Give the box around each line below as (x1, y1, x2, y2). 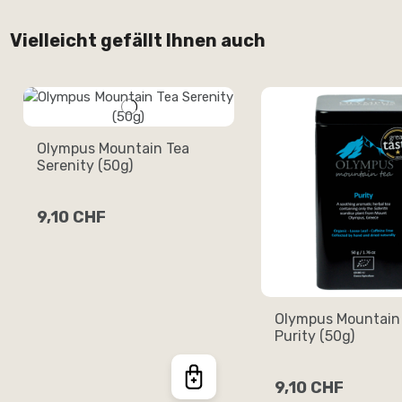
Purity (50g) (274, 328, 354, 345)
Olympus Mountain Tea (37, 139, 190, 157)
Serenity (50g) (37, 156, 134, 174)
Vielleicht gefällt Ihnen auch (10, 29, 267, 51)
